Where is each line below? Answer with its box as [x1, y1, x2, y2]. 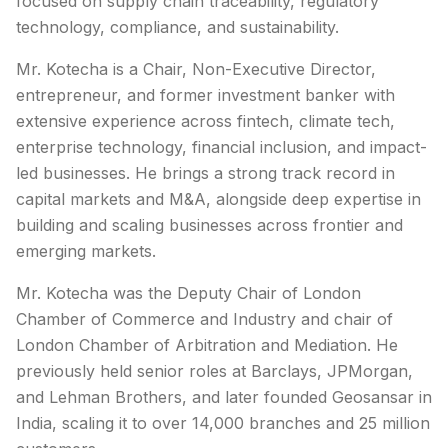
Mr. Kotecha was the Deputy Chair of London [16, 283, 361, 303]
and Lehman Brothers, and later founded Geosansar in [16, 387, 432, 407]
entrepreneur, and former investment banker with [16, 85, 395, 105]
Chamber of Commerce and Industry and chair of [16, 309, 393, 329]
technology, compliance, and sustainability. [16, 17, 339, 37]
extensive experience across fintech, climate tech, [16, 111, 395, 131]
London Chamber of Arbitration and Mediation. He [16, 335, 398, 355]
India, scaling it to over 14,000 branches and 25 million [16, 413, 430, 433]
